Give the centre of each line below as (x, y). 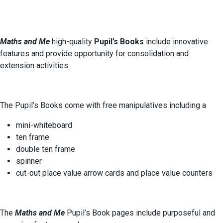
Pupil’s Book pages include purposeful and (141, 213)
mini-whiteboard (44, 125)
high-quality (72, 41)
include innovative (177, 41)
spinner (29, 161)
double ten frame (46, 149)
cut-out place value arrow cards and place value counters (114, 173)
